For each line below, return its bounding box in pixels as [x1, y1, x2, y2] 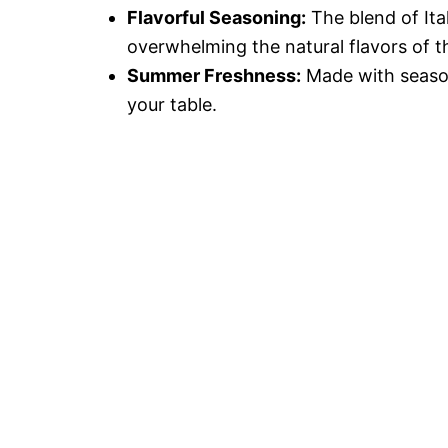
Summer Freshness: [127, 64, 301, 86]
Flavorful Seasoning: [127, 6, 306, 28]
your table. [127, 93, 217, 115]
